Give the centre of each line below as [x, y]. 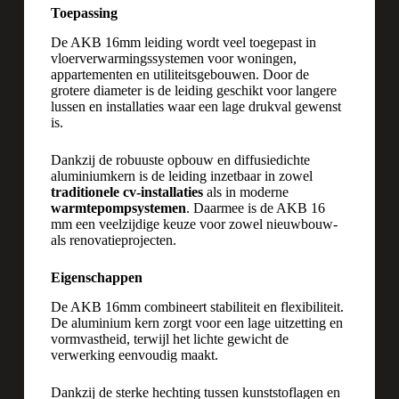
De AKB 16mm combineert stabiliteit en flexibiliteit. [197, 306]
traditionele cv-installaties [126, 191]
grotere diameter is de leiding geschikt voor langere [193, 90]
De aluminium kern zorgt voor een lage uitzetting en [196, 322]
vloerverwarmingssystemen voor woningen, [173, 58]
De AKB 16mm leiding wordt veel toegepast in [183, 42]
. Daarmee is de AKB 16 [255, 208]
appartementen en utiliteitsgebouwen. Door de [179, 74]
